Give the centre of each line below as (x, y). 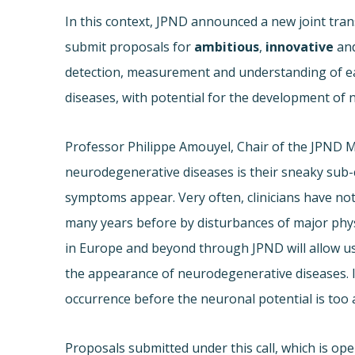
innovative (300, 47)
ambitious (227, 47)
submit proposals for (130, 47)
